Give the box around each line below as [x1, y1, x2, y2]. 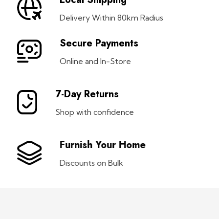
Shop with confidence [55, 107, 134, 117]
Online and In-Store [60, 56, 131, 66]
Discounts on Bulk [60, 157, 123, 168]
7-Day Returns [55, 87, 119, 101]
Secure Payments [60, 36, 138, 50]
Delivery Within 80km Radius [60, 12, 163, 22]
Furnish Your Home [60, 137, 146, 152]
